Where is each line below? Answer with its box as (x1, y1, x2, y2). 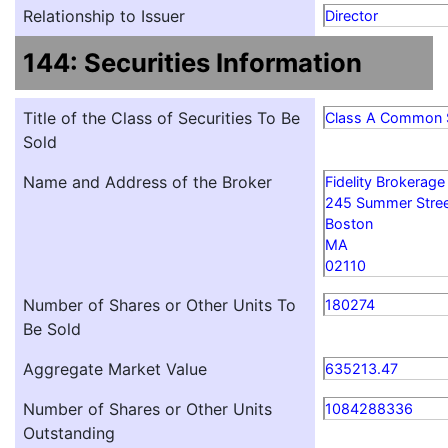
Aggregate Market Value (23, 359, 207, 380)
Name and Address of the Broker (23, 172, 272, 193)
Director (325, 7, 378, 25)
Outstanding (23, 423, 115, 444)
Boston (325, 215, 373, 233)
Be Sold (23, 319, 81, 340)
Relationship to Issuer (23, 6, 185, 27)
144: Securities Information (23, 47, 362, 79)
